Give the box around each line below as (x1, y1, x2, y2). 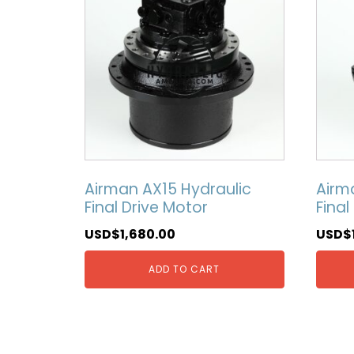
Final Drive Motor (85, 197, 208, 219)
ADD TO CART (149, 262, 220, 276)
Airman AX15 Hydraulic (85, 179, 251, 201)
